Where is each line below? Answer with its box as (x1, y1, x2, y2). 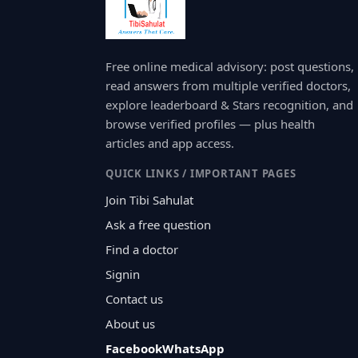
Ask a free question (105, 217, 211, 233)
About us (105, 316, 155, 332)
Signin (105, 266, 140, 283)
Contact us (105, 291, 163, 308)
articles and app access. (105, 135, 234, 152)
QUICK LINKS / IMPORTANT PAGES (105, 166, 296, 181)
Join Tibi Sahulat (105, 192, 193, 209)
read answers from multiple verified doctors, (105, 78, 351, 94)
